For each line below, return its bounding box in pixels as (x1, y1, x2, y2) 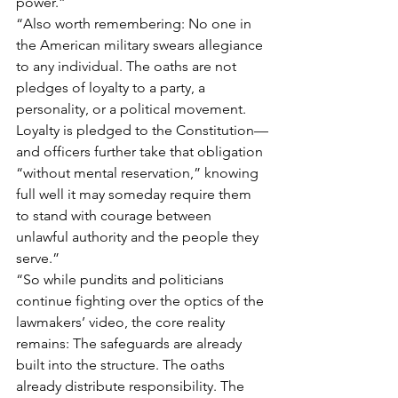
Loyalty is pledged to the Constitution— (16, 121, 268, 139)
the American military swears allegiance (16, 36, 267, 53)
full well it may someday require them (16, 185, 255, 203)
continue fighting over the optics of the (16, 291, 267, 309)
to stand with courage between (16, 206, 215, 224)
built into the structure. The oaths (16, 355, 228, 373)
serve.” (16, 249, 60, 267)
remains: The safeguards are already (16, 334, 245, 352)
